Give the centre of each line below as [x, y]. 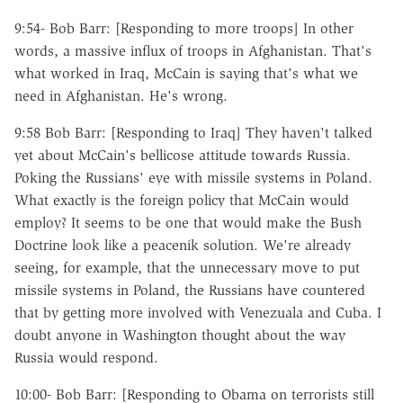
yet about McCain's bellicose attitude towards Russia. [183, 155]
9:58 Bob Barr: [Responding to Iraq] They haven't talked [193, 132]
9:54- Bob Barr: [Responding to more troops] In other [184, 28]
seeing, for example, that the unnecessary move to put [187, 267]
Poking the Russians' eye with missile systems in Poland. [193, 177]
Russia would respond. [86, 357]
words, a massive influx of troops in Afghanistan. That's [193, 50]
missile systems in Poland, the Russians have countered [190, 290]
